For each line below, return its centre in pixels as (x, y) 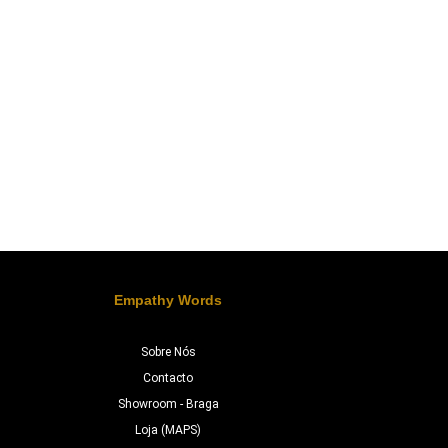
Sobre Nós (168, 352)
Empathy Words (168, 300)
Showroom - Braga (168, 404)
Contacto (168, 378)
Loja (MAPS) (168, 430)
